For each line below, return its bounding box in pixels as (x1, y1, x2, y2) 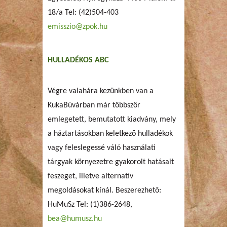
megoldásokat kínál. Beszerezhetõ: (48, 186, 161, 195)
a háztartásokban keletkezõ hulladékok (48, 129, 173, 138)
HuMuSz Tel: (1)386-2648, (48, 200, 132, 209)
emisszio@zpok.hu (48, 22, 107, 31)
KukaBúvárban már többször (48, 101, 140, 109)
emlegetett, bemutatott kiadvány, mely (48, 115, 176, 124)
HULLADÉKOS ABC (48, 56, 108, 64)
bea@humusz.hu (48, 214, 102, 223)
